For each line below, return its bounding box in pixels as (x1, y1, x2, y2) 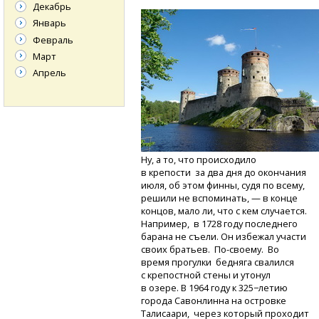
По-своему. (214, 243, 266, 256)
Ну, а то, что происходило (141, 153, 257, 167)
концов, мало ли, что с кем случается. (141, 204, 310, 218)
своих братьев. (141, 243, 215, 256)
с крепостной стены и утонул (141, 268, 271, 282)
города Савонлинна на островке (141, 294, 289, 308)
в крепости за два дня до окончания (141, 166, 307, 179)
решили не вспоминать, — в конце (141, 192, 298, 205)
